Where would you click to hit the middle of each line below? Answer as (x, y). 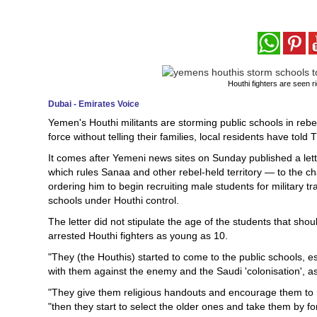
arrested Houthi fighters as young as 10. (138, 236)
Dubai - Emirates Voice (94, 104)
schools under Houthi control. (114, 200)
